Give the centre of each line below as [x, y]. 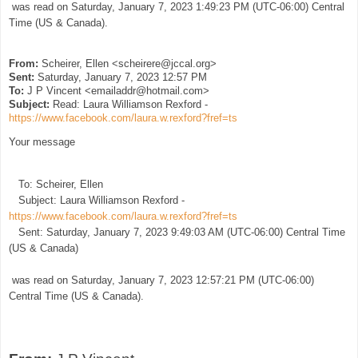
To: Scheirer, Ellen [56, 184]
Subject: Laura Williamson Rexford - [97, 200]
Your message [42, 142]
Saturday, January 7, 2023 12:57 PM [121, 77]
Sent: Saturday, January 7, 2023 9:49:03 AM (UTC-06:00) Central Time [177, 232]
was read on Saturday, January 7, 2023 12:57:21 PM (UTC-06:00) [161, 280]
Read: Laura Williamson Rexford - [129, 104]
